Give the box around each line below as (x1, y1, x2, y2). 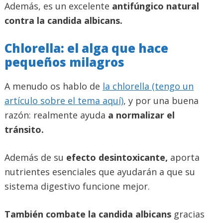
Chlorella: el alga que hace (4, 39, 168, 56)
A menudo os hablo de (4, 80, 103, 92)
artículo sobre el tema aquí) (4, 94, 123, 107)
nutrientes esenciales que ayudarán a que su (4, 165, 195, 178)
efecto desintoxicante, (66, 151, 168, 163)
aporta (168, 151, 200, 163)
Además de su (4, 151, 66, 163)
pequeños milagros (4, 53, 124, 70)
